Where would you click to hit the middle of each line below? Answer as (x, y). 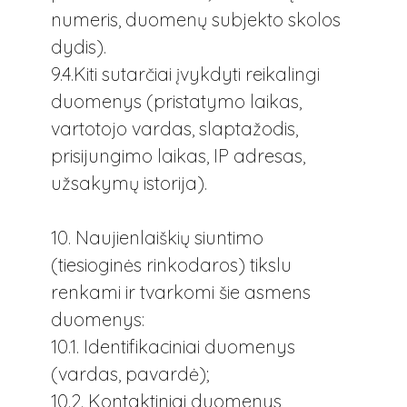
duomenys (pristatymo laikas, (176, 102)
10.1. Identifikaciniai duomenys (173, 347)
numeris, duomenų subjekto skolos (196, 20)
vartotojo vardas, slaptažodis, (174, 129)
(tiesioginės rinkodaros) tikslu (171, 265)
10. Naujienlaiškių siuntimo (157, 238)
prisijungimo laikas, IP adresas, (178, 156)
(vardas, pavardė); (130, 374)
